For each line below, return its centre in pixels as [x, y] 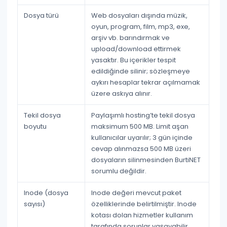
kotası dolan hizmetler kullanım [142, 215]
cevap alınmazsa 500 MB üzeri [141, 149]
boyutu [35, 126]
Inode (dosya [46, 193]
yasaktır [104, 60]
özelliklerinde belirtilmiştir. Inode [144, 204]
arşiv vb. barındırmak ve [131, 38]
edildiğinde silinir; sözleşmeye [141, 71]
